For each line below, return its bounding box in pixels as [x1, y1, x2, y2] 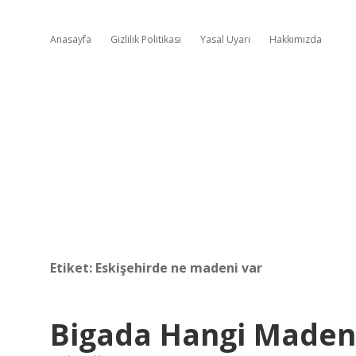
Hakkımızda [269, 33, 322, 46]
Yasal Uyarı [200, 33, 250, 46]
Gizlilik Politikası [110, 33, 181, 46]
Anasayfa [50, 33, 91, 46]
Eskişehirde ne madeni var [95, 259, 262, 277]
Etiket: [50, 259, 95, 277]
